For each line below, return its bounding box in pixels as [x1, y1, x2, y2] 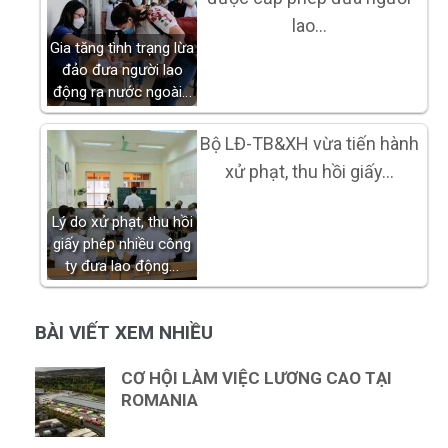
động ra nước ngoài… [52, 83, 192, 102]
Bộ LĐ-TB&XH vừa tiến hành [199, 133, 419, 155]
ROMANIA [121, 390, 198, 411]
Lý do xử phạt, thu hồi [51, 213, 193, 232]
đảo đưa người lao [61, 61, 183, 80]
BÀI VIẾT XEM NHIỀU [35, 321, 213, 345]
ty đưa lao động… [65, 257, 179, 276]
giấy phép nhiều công [53, 235, 191, 254]
